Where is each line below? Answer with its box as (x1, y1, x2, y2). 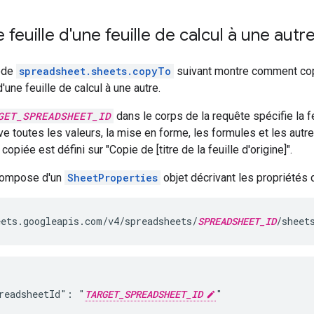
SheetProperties (67, 170, 158, 184)
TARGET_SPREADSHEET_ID (85, 287, 203, 301)
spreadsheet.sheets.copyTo (19, 64, 171, 78)
